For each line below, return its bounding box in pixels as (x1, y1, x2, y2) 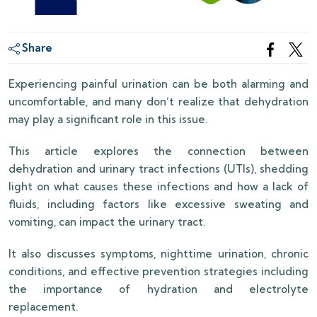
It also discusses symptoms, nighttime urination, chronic (8, 247, 309, 261)
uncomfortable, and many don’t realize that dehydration (8, 95, 309, 109)
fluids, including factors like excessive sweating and (8, 197, 309, 212)
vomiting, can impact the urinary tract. (8, 215, 205, 229)
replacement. (8, 300, 78, 314)
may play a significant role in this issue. (8, 113, 207, 127)
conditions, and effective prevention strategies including (8, 265, 309, 279)
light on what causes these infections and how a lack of (8, 180, 309, 194)
